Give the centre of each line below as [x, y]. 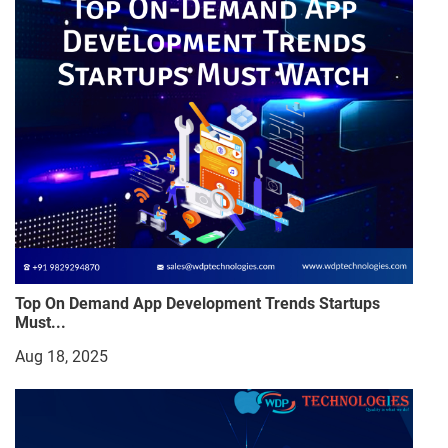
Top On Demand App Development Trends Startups [197, 304]
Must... [40, 323]
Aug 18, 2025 [61, 357]
